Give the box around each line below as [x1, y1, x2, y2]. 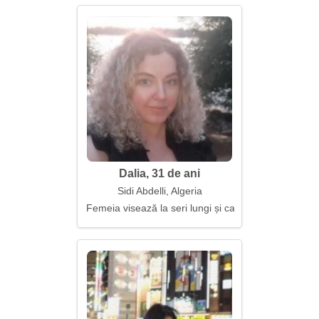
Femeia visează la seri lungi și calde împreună [86, 202, 295, 214]
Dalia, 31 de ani [119, 167, 200, 179]
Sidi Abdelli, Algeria [117, 185, 202, 197]
